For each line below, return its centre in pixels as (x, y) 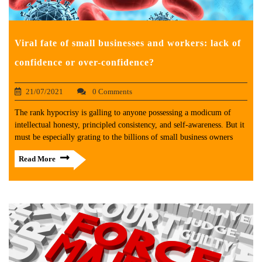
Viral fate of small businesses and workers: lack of (128, 43)
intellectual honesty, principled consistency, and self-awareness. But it (130, 125)
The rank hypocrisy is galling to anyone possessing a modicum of (123, 113)
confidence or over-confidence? (85, 63)
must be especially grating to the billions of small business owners (124, 137)
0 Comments (111, 92)
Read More (37, 159)
